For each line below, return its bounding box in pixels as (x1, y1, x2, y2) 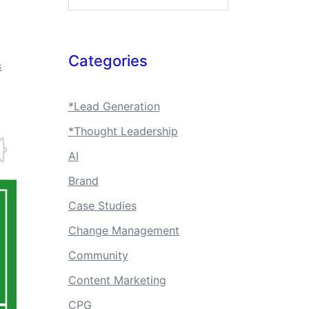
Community (68, 248, 128, 262)
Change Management (68, 223, 179, 237)
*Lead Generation (68, 99, 160, 113)
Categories (68, 52, 148, 70)
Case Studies (68, 199, 137, 212)
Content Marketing (68, 273, 166, 287)
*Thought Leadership (68, 124, 178, 138)
